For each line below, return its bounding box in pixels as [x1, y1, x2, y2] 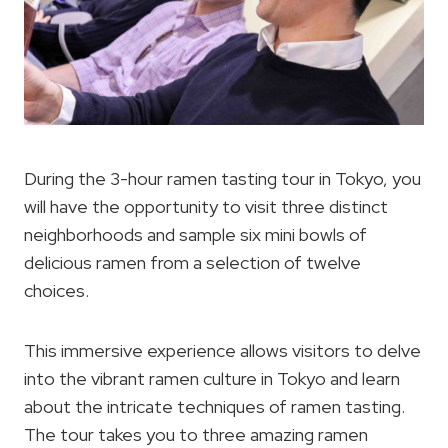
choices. [24, 279, 89, 303]
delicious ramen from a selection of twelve [24, 251, 361, 275]
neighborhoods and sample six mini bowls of [24, 223, 367, 247]
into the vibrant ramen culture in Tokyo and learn [24, 367, 400, 391]
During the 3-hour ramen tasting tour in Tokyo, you [24, 167, 421, 191]
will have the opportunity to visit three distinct [24, 195, 388, 219]
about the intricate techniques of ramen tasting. [24, 395, 405, 419]
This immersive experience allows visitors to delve [24, 339, 421, 363]
